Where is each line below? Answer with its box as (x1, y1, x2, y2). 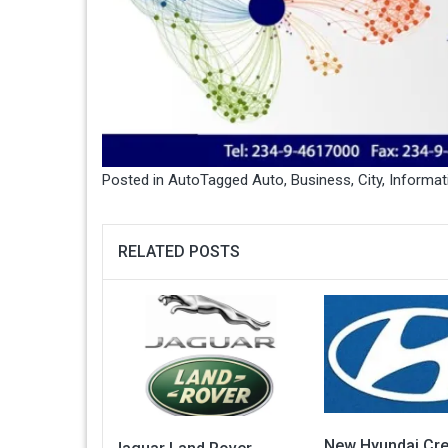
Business (291, 170, 351, 189)
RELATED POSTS (118, 241, 240, 261)
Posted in (102, 170, 168, 189)
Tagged (200, 170, 252, 189)
